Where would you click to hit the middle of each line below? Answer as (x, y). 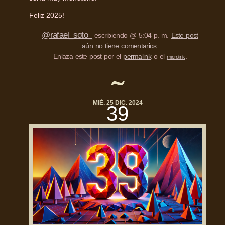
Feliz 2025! (47, 15)
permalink (137, 56)
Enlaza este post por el (88, 56)
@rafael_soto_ (67, 35)
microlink (176, 57)
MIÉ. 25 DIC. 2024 (118, 103)
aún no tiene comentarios (119, 45)
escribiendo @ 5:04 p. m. (132, 35)
